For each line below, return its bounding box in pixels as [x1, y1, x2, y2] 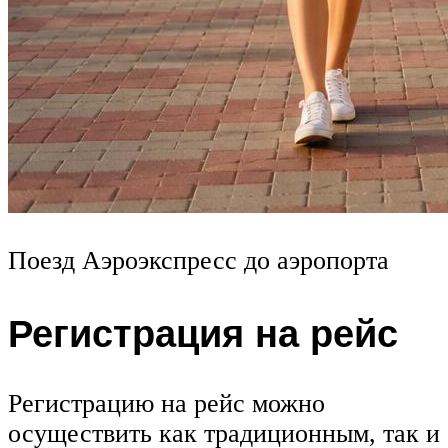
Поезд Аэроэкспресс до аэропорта [8, 246, 389, 276]
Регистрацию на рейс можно [8, 388, 325, 418]
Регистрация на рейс [8, 307, 398, 357]
